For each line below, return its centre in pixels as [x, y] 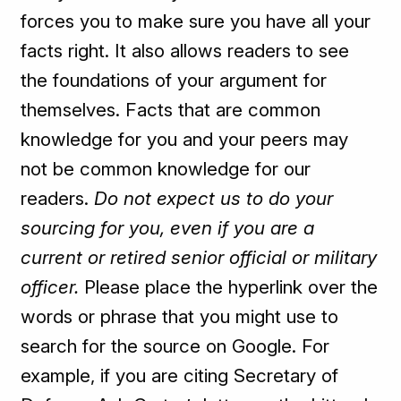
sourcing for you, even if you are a [168, 228]
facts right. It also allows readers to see [185, 51]
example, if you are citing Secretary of [180, 376]
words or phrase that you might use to [180, 317]
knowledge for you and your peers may [185, 140]
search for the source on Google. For [175, 346]
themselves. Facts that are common [171, 110]
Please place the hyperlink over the [229, 287]
